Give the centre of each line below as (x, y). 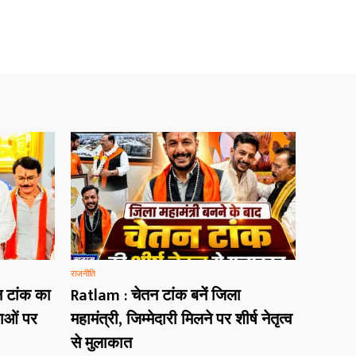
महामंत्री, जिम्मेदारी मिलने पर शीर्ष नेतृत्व (182, 319)
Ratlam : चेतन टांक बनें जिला (156, 295)
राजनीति (83, 274)
